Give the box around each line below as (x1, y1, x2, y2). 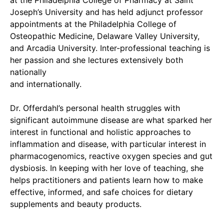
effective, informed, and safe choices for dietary (10, 187, 193, 197)
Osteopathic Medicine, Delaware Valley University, (10, 31, 199, 41)
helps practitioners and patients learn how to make (10, 175, 203, 185)
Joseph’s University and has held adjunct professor (10, 7, 203, 17)
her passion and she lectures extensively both (10, 55, 183, 65)
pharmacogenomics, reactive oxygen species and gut (10, 151, 212, 161)
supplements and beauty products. (10, 199, 144, 209)
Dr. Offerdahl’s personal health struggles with (10, 103, 180, 113)
